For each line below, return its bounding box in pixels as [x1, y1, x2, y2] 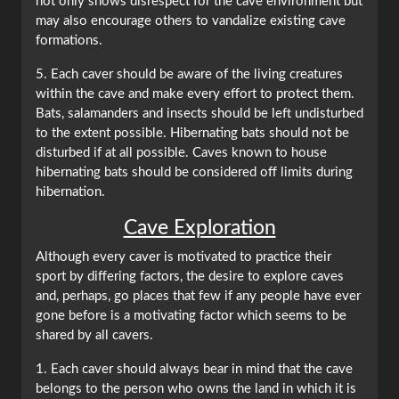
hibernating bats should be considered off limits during [36, 166, 353, 180]
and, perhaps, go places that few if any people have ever [36, 289, 361, 304]
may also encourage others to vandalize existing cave [36, 14, 346, 28]
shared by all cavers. [36, 329, 153, 343]
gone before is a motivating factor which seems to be [36, 309, 346, 323]
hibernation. [36, 185, 105, 199]
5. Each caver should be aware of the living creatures [36, 68, 343, 82]
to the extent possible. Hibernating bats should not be [36, 126, 349, 141]
